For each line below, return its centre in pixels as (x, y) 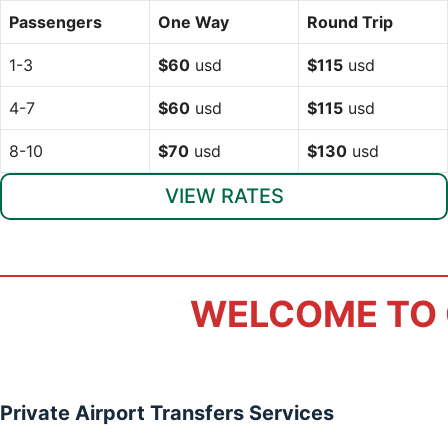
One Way (193, 21)
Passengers (55, 21)
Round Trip (350, 21)
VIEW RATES (224, 195)
